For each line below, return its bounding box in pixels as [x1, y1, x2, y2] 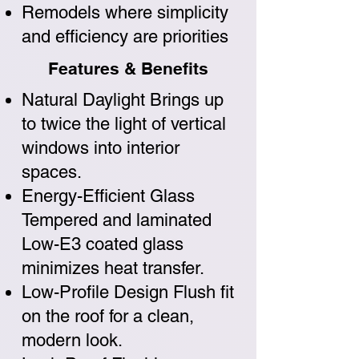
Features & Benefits [48, 58, 208, 79]
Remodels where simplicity [22, 2, 228, 22]
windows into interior [22, 138, 179, 158]
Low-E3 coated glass [22, 234, 184, 254]
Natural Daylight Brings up [22, 90, 224, 110]
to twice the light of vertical [22, 114, 226, 134]
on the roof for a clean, [22, 306, 194, 326]
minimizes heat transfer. [22, 258, 204, 278]
